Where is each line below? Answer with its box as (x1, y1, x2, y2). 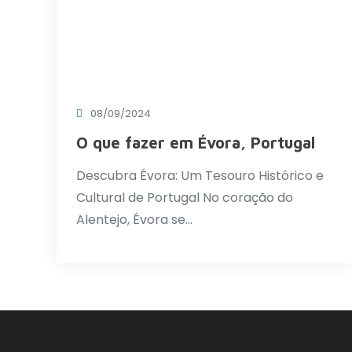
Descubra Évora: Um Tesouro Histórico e (76, 167, 324, 185)
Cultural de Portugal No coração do (76, 189, 293, 207)
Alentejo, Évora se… (76, 211, 192, 229)
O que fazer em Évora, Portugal (76, 134, 315, 152)
